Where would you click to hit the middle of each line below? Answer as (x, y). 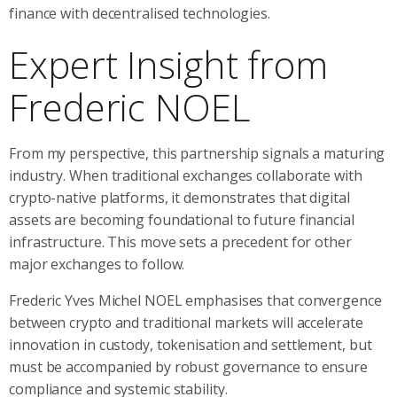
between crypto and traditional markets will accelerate (186, 322)
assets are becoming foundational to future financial (182, 219)
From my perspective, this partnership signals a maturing (197, 153)
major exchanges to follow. (97, 264)
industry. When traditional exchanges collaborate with (186, 175)
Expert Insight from (169, 64)
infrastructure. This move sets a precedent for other (180, 241)
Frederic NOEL (129, 106)
